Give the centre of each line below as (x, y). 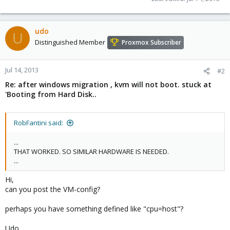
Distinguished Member (70, 42)
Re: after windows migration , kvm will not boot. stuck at (108, 84)
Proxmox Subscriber (151, 43)
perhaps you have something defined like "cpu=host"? (94, 209)
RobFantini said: (39, 123)
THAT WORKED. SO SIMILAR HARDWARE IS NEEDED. (91, 151)
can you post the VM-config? (53, 189)
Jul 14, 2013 (22, 70)
